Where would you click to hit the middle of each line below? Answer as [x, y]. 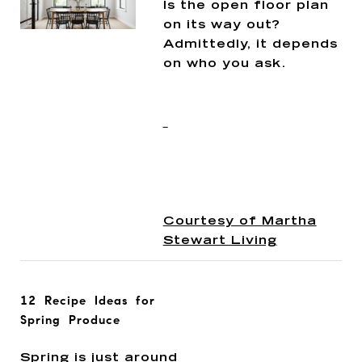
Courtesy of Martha [240, 221]
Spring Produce [70, 320]
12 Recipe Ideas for [88, 300]
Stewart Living [220, 241]
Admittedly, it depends [250, 44]
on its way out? [221, 25]
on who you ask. [225, 64]
